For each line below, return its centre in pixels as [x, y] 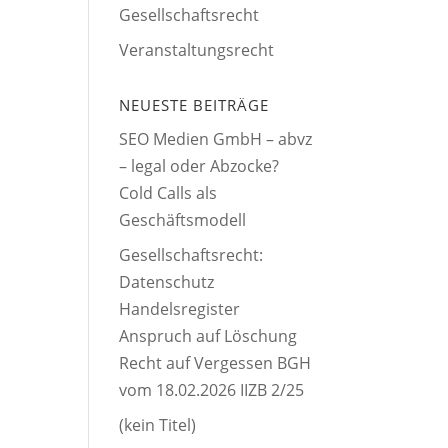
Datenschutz [167, 282]
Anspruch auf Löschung [208, 336]
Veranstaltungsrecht [197, 50]
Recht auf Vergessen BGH [215, 363]
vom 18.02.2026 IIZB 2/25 [212, 390]
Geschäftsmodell [183, 220]
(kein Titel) [158, 425]
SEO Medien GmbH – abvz [216, 139]
